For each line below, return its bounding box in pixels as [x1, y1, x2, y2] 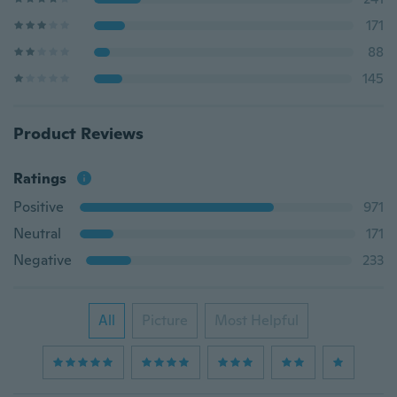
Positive [13, 198, 64, 216]
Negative [13, 251, 72, 269]
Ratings [13, 169, 66, 188]
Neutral [13, 224, 61, 243]
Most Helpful [214, 311, 299, 330]
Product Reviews [13, 123, 144, 144]
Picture [142, 311, 188, 330]
